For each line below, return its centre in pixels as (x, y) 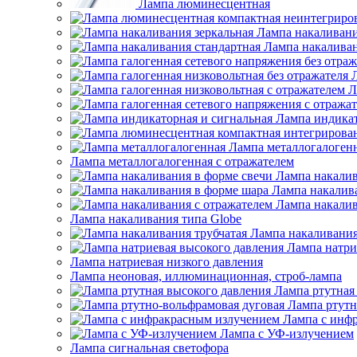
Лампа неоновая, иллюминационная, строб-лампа (206, 276)
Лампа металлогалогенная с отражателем (182, 161)
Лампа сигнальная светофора (149, 348)
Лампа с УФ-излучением (287, 333)
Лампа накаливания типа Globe (156, 219)
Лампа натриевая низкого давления (167, 262)
